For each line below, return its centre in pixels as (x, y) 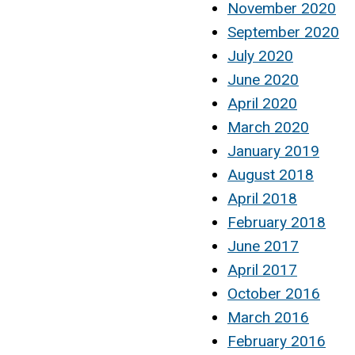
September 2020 (283, 32)
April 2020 (262, 103)
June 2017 (263, 246)
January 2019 (273, 151)
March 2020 (268, 127)
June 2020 (263, 79)
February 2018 (277, 222)
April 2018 (262, 198)
